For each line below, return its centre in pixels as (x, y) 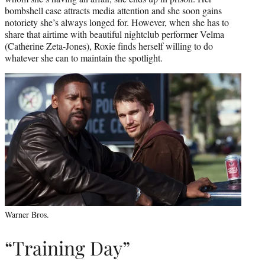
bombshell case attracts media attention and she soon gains (113, 10)
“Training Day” (67, 248)
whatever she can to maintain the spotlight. (84, 57)
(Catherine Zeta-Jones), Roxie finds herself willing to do (109, 46)
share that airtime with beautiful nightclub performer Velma (114, 34)
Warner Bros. (27, 215)
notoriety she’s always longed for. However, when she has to (117, 22)
